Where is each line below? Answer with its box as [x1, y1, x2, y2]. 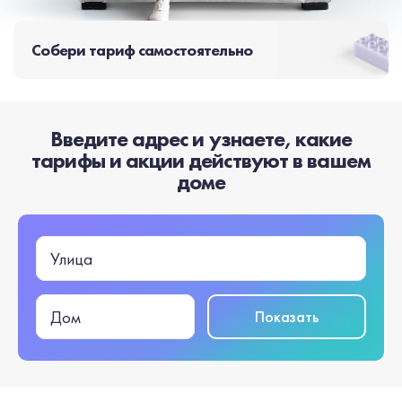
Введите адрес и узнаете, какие [49, 125, 353, 153]
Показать [255, 305, 319, 327]
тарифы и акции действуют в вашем [31, 146, 371, 174]
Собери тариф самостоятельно [31, 39, 253, 60]
